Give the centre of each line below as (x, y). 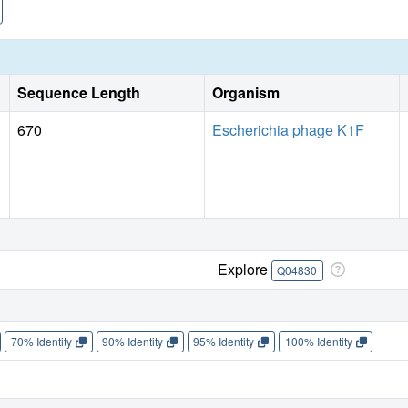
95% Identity (224, 342)
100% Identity (318, 342)
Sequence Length (79, 92)
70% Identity (41, 342)
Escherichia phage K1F (288, 129)
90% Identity (133, 342)
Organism (246, 92)
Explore (244, 269)
